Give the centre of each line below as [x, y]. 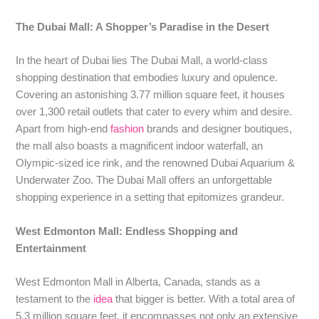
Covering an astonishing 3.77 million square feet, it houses [151, 95]
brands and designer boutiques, [218, 129]
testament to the [55, 299]
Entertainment [53, 248]
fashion [127, 129]
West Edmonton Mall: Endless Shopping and [127, 231]
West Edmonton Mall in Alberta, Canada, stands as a [138, 282]
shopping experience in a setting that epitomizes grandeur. [150, 198]
